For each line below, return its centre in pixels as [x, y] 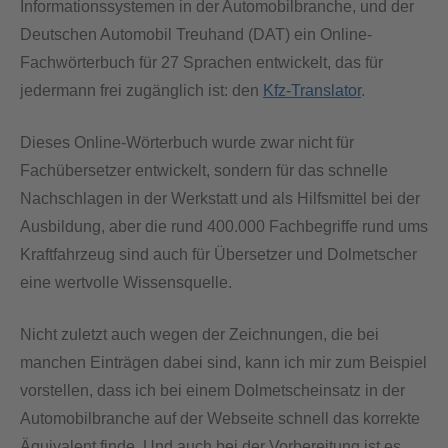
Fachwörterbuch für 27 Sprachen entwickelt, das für [201, 62]
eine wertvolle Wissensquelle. [126, 282]
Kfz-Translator [312, 90]
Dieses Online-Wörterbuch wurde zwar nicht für [187, 142]
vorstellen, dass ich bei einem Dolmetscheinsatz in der [212, 390]
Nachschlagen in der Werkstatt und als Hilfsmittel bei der [220, 198]
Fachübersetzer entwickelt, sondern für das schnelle [204, 170]
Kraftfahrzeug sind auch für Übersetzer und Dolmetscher [218, 254]
